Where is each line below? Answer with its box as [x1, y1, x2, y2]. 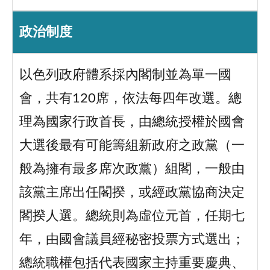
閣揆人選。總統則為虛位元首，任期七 [19, 210, 245, 223]
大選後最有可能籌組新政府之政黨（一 [19, 139, 245, 152]
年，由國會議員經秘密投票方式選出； [19, 233, 245, 246]
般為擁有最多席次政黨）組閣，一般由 [19, 163, 245, 176]
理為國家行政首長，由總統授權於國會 [19, 116, 245, 129]
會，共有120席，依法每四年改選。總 [19, 92, 242, 105]
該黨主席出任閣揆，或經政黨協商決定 [19, 186, 245, 199]
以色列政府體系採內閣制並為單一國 [19, 69, 231, 82]
